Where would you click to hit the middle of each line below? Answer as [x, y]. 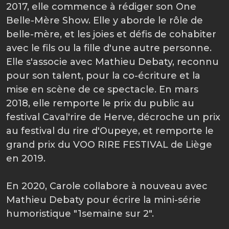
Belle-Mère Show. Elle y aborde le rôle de [105, 20]
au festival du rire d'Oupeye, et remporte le [110, 131]
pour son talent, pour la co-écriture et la [103, 76]
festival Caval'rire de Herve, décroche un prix [113, 117]
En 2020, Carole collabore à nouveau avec [107, 186]
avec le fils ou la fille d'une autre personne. [109, 48]
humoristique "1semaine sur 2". [80, 214]
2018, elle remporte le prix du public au [100, 103]
